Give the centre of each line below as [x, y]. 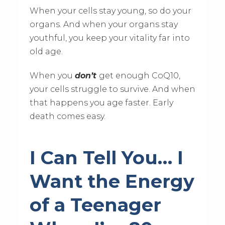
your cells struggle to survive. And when [112, 89]
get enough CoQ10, [139, 76]
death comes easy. [67, 117]
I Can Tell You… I [106, 157]
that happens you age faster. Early [101, 103]
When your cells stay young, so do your [110, 11]
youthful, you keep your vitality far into [109, 38]
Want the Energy [112, 181]
